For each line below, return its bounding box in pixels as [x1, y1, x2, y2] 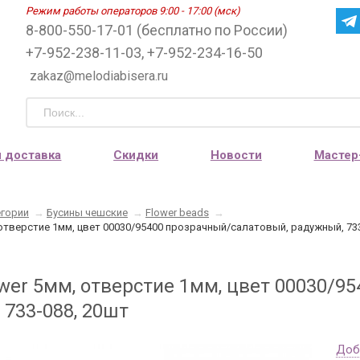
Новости [210, 147, 262, 162]
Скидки [113, 147, 159, 162]
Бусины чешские [47, 207, 128, 219]
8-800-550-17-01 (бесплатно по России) [26, 22, 288, 39]
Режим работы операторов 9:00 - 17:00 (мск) [26, 5, 240, 17]
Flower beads [145, 207, 209, 219]
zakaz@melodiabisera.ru [30, 68, 168, 84]
